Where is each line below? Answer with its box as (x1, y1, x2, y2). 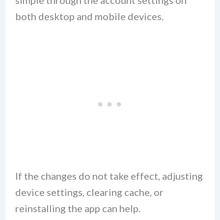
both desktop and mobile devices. (15, 10, 164, 22)
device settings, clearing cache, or (15, 186, 164, 198)
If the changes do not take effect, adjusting (15, 169, 203, 182)
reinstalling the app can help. (15, 202, 140, 214)
